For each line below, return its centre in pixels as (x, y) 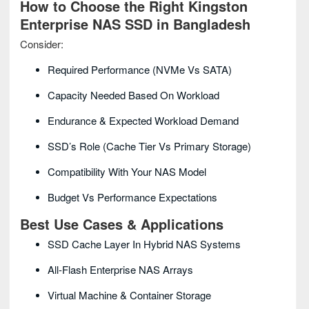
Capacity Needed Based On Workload (133, 95)
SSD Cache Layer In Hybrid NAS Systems (144, 244)
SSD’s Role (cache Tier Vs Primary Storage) (149, 146)
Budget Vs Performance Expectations (132, 197)
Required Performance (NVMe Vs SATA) (140, 69)
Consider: (42, 44)
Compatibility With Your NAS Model (127, 171)
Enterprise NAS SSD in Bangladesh (135, 24)
